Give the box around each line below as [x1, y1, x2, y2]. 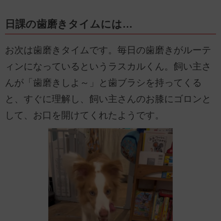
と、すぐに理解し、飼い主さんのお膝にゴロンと [5, 94, 211, 105]
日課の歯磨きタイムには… [5, 18, 133, 30]
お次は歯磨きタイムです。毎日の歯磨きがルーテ [5, 45, 211, 56]
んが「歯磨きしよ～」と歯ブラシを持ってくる [5, 77, 202, 88]
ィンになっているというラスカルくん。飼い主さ [5, 61, 211, 72]
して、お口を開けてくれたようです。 [5, 110, 164, 121]
